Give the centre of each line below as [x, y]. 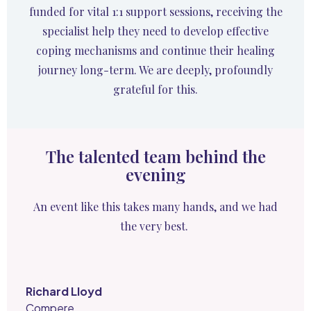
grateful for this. [155, 90]
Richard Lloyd [64, 292]
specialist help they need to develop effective [155, 31]
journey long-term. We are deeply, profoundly [155, 70]
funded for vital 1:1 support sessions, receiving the [155, 12]
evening [155, 174]
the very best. [154, 226]
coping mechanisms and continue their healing [155, 51]
